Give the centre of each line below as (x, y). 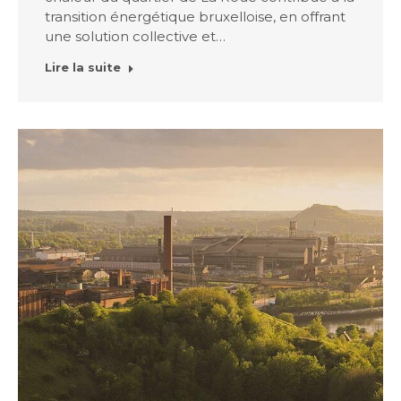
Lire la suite (83, 67)
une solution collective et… (135, 36)
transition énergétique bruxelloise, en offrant (195, 17)
